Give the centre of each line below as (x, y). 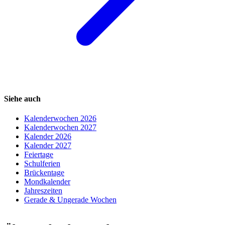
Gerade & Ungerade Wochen (70, 200)
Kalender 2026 (48, 137)
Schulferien (42, 164)
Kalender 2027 (48, 146)
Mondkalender (47, 182)
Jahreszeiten (43, 191)
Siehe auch (22, 99)
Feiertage (39, 155)
